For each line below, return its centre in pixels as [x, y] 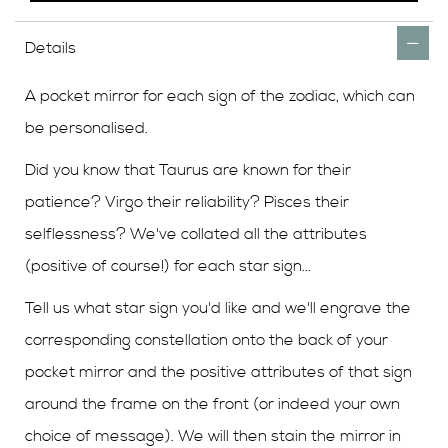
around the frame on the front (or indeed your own [212, 404]
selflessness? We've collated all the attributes [196, 234]
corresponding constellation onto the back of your [206, 340]
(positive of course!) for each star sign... [168, 266]
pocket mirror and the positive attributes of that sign [218, 372]
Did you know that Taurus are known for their [188, 170]
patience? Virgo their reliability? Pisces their [187, 202]
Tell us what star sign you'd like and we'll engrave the [218, 308]
